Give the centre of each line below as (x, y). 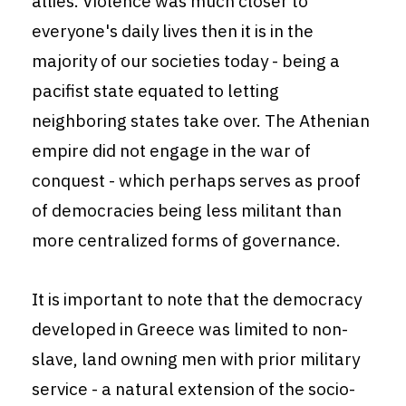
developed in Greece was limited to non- (190, 329)
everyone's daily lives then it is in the (173, 31)
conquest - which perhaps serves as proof (196, 181)
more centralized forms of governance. (186, 241)
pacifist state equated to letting (155, 91)
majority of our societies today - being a (186, 61)
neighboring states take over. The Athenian (201, 121)
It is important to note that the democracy (197, 300)
